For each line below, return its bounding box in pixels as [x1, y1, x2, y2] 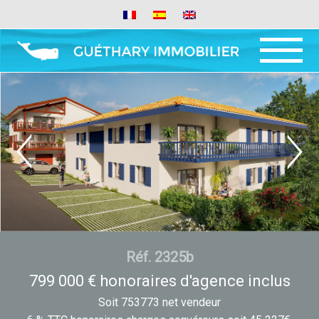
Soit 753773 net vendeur [98, 295, 221, 309]
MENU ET [262, 72, 301, 84]
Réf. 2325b [125, 248, 194, 266]
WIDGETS [261, 84, 302, 96]
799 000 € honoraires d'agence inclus [28, 271, 291, 290]
